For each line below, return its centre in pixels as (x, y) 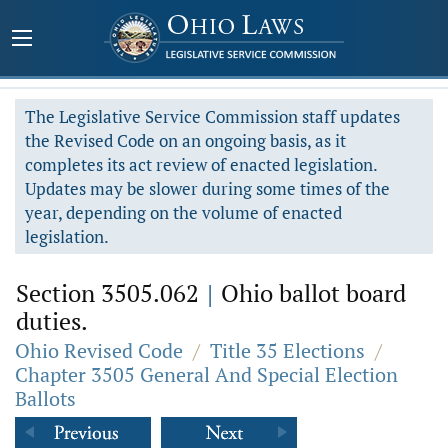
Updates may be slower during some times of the (207, 188)
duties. (52, 321)
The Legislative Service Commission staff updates (212, 116)
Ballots (45, 398)
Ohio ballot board (310, 293)
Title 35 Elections (287, 350)
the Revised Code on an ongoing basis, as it (185, 140)
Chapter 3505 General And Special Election (206, 374)
